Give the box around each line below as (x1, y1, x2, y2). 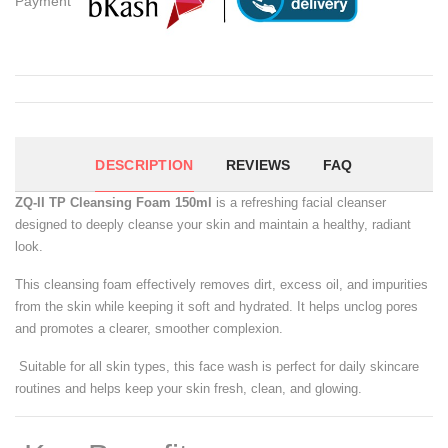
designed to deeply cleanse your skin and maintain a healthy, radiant (15, 217, 411, 233)
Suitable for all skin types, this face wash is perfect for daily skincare (15, 359, 419, 375)
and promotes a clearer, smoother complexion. (15, 321, 283, 337)
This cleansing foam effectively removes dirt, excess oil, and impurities (15, 277, 428, 293)
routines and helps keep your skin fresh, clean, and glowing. (15, 381, 362, 397)
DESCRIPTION (95, 157, 194, 174)
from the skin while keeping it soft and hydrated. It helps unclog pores (15, 299, 418, 315)
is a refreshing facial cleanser (212, 195, 386, 211)
